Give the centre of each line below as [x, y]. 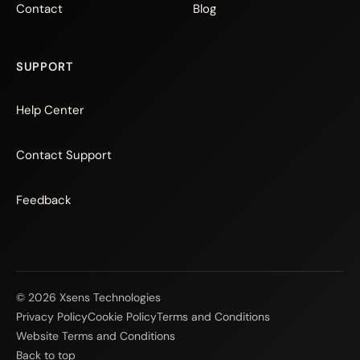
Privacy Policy [52, 317]
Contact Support [64, 155]
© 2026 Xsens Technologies [88, 297]
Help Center [50, 110]
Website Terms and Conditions [96, 336]
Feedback [44, 200]
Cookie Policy [122, 317]
